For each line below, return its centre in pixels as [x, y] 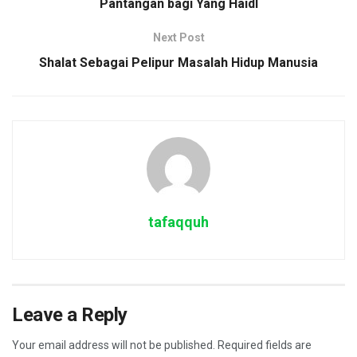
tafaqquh [178, 222]
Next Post [178, 37]
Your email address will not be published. [114, 345]
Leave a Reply [70, 314]
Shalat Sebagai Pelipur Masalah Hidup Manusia [178, 62]
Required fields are [265, 345]
